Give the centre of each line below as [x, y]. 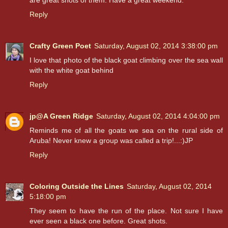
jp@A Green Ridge [61, 116]
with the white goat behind [72, 70]
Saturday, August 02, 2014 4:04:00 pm [158, 116]
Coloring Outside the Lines [77, 187]
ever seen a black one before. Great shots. [98, 221]
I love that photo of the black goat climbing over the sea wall [126, 60]
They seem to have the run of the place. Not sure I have [126, 211]
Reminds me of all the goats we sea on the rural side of [126, 131]
